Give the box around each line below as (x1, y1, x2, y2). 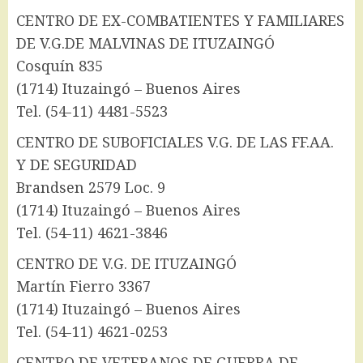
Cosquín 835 (16, 56, 103, 76)
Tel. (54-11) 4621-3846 (16, 223, 168, 243)
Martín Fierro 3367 (16, 276, 151, 297)
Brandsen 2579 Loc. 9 (16, 177, 165, 198)
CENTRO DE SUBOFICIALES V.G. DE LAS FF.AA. (16, 132, 334, 152)
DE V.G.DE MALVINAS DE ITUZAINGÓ (16, 33, 275, 53)
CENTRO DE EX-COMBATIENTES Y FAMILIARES (16, 11, 344, 31)
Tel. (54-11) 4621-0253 (16, 322, 168, 342)
